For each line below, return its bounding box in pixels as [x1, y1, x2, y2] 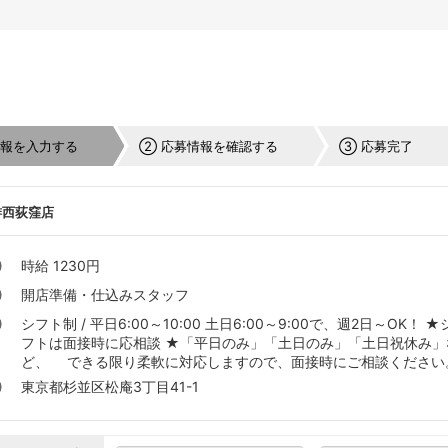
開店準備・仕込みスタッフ [21, 286, 190, 304]
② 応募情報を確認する [139, 138, 278, 154]
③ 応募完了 [339, 138, 413, 154]
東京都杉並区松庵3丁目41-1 [21, 378, 200, 396]
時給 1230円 [21, 257, 101, 275]
